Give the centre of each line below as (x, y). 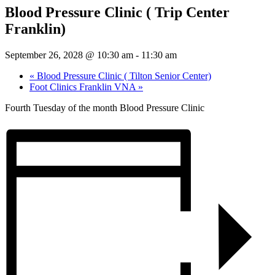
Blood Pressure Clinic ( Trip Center (117, 12)
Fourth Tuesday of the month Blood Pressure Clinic (105, 107)
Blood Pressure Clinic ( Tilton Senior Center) (123, 76)
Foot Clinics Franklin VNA (84, 87)
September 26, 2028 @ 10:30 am (69, 55)
